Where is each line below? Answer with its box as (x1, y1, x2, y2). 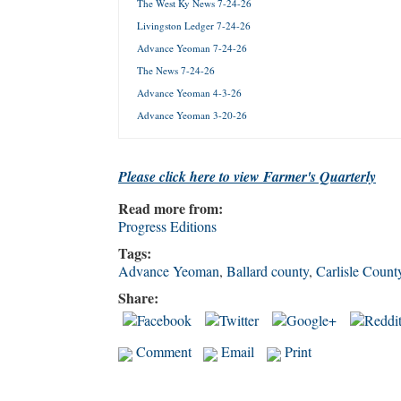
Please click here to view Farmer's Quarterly (118, 166, 376, 187)
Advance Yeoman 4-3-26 (137, 86, 242, 100)
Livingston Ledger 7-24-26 (137, 19, 251, 33)
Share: (118, 287, 163, 309)
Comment (132, 342, 192, 362)
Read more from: (118, 198, 223, 219)
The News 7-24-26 (137, 64, 215, 78)
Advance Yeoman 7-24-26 (137, 41, 247, 55)
